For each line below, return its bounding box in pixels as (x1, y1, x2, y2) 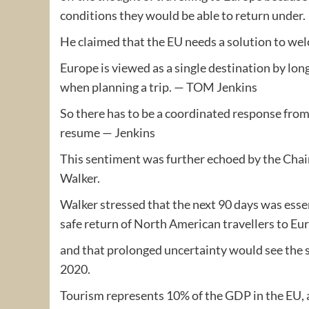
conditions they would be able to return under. (60, 7, 306, 23)
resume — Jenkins (60, 124, 155, 140)
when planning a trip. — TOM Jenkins (60, 79, 257, 94)
